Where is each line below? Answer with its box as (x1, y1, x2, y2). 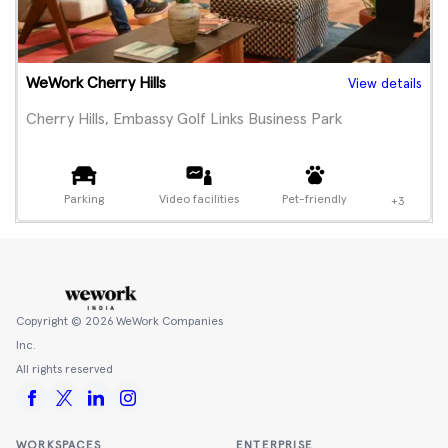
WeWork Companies (113, 316, 223, 328)
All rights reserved (16, 364, 113, 376)
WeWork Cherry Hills (26, 75, 166, 91)
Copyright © (16, 316, 85, 328)
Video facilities (159, 194, 240, 206)
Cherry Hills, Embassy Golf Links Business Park (26, 111, 342, 127)
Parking (63, 194, 104, 206)
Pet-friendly (282, 194, 348, 206)
